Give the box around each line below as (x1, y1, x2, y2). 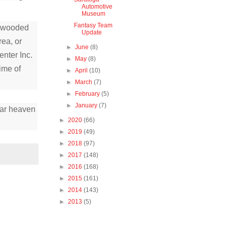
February (75, 90, 102, 98)
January (75, 102, 99, 109)
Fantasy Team (73, 22, 112, 29)
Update (81, 29, 102, 36)
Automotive (81, 3, 112, 11)
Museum (81, 10, 105, 18)
